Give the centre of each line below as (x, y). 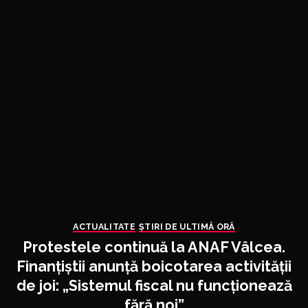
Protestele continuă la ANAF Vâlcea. (154, 247)
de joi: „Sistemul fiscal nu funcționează (154, 285)
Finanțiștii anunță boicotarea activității (154, 266)
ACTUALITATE (104, 226)
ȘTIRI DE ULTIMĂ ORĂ (187, 226)
